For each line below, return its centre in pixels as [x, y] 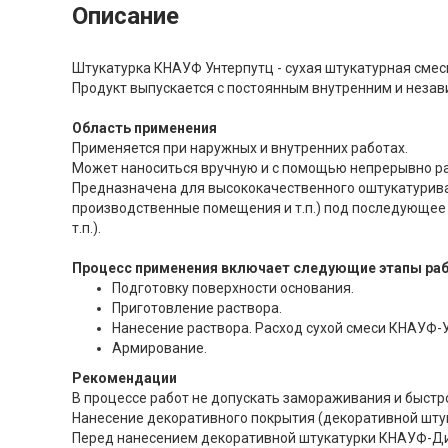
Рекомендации [124, 378]
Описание [125, 16]
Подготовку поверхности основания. [233, 288]
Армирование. [159, 348]
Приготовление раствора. [197, 308]
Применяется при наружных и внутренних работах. [240, 148]
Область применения [144, 128]
